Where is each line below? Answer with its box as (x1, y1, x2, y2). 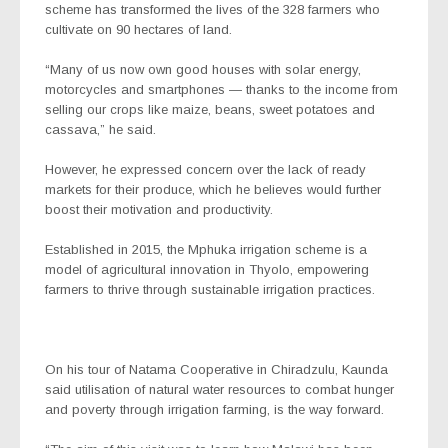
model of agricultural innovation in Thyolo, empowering (45, 261, 369, 277)
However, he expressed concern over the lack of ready (45, 161, 366, 177)
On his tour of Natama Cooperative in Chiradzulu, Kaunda (45, 361, 388, 377)
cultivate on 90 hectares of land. (45, 21, 232, 37)
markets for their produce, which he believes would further (45, 181, 381, 197)
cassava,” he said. (45, 121, 156, 137)
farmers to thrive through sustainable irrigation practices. (45, 281, 375, 297)
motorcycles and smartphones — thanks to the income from (45, 81, 398, 97)
